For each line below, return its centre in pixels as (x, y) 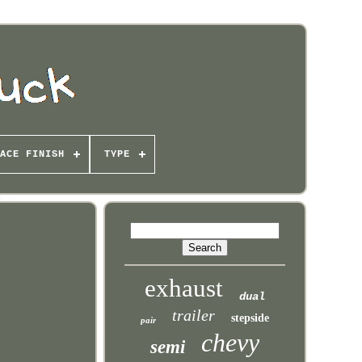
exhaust (184, 288)
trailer (194, 315)
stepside (250, 318)
